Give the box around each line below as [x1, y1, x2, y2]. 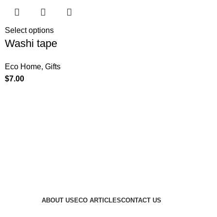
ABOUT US [41, 197, 74, 204]
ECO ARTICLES [74, 197, 121, 204]
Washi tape [5, 37, 58, 50]
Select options [5, 26, 54, 35]
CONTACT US [121, 197, 161, 204]
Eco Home [5, 62, 42, 71]
